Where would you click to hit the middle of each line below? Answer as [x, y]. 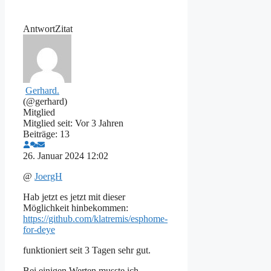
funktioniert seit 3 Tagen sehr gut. [87, 250]
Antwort [39, 28]
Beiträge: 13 [46, 134]
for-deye [39, 229]
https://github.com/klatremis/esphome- [95, 218]
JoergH [48, 176]
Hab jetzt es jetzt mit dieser [74, 197]
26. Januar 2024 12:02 [66, 155]
